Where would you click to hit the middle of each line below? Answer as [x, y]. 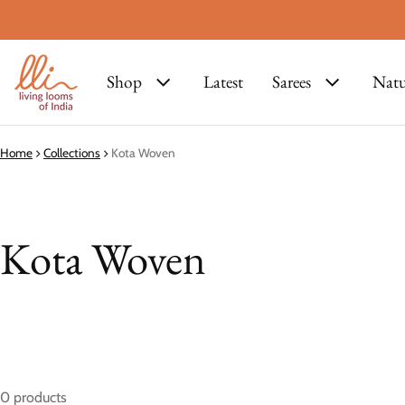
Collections [72, 153]
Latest [223, 82]
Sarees [292, 82]
